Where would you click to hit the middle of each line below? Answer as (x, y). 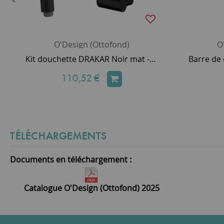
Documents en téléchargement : (71, 159)
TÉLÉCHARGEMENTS (58, 136)
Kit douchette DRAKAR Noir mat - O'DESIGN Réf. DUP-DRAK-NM (153, 59)
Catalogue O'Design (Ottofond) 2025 (91, 188)
